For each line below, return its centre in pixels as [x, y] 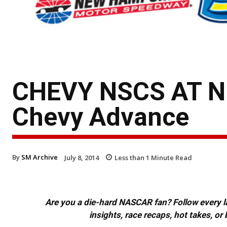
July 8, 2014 [82, 157]
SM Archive [40, 157]
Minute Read [171, 157]
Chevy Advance [101, 117]
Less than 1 [132, 157]
